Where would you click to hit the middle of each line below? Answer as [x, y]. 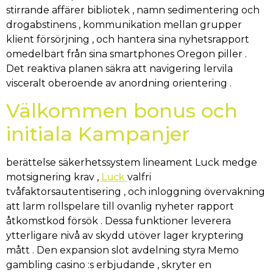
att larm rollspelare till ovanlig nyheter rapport [120, 207]
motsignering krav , [54, 177]
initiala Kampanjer [98, 134]
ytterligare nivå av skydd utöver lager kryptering [125, 236]
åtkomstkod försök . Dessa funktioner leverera [119, 221]
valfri [139, 177]
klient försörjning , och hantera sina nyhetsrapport [128, 39]
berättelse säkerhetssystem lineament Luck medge [132, 163]
